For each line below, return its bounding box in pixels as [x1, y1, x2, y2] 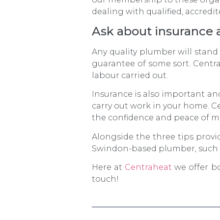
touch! [92, 174, 119, 184]
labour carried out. [92, 70, 168, 80]
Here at [92, 163, 125, 172]
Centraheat [125, 163, 172, 172]
